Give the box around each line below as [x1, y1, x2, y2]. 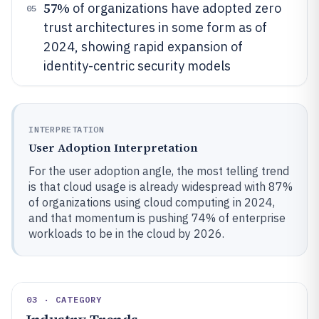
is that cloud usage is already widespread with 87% [28, 179, 293, 194]
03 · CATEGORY [26, 294, 103, 305]
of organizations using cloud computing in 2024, [28, 195, 275, 209]
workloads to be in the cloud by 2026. [28, 226, 224, 241]
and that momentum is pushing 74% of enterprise [28, 211, 286, 225]
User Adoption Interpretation [28, 140, 198, 155]
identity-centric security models [43, 58, 231, 74]
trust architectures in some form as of [43, 19, 267, 36]
